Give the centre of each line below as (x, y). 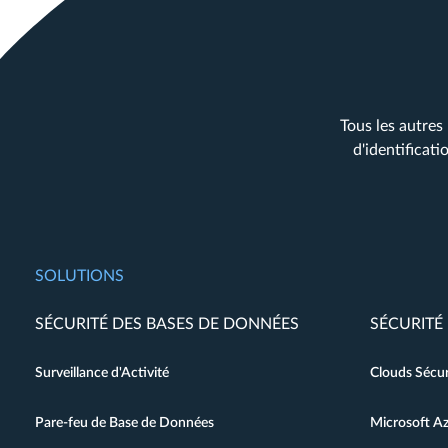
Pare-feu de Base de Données (124, 423)
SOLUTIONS (79, 276)
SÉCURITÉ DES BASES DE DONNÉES (167, 324)
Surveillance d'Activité (102, 373)
